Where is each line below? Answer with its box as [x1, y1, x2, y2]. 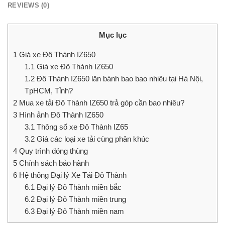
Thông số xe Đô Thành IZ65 [34, 123, 128, 132]
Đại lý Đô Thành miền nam [34, 207, 124, 216]
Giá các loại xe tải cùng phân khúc [34, 135, 151, 144]
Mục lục [98, 31, 127, 40]
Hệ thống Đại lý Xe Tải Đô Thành [17, 171, 129, 180]
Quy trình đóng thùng [17, 147, 88, 156]
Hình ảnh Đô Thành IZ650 [17, 110, 103, 120]
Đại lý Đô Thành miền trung [34, 195, 126, 204]
